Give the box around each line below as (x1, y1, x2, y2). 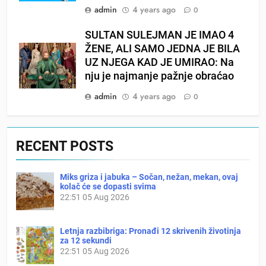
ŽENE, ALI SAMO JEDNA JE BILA (85, 42, 240, 55)
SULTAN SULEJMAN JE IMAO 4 (85, 28, 234, 41)
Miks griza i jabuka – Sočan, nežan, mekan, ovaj (60, 172, 238, 182)
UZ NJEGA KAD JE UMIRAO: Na (85, 56, 234, 68)
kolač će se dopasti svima (60, 181, 156, 191)
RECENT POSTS (16, 137, 113, 154)
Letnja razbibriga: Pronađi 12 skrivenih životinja (60, 226, 241, 236)
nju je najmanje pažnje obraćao (85, 69, 234, 82)
